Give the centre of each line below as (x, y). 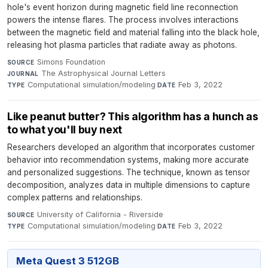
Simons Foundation (71, 62)
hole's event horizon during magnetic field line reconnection (123, 7)
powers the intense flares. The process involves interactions (123, 20)
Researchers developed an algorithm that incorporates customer (131, 147)
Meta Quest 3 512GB (67, 261)
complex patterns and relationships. (75, 198)
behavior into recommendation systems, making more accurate (128, 160)
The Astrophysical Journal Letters (104, 74)
